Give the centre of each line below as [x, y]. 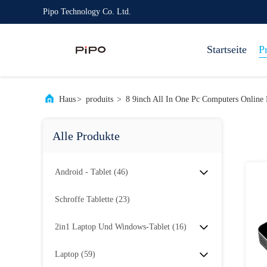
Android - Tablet [83, 172]
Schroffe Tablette [84, 199]
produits [100, 99]
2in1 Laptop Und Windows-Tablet [112, 227]
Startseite [227, 49]
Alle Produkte [86, 136]
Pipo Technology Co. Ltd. [87, 12]
